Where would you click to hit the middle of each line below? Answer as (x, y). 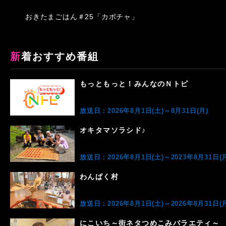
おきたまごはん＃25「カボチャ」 (82, 17)
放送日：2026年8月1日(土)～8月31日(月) (144, 111)
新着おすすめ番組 (60, 56)
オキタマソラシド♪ (113, 130)
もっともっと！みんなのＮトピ (134, 84)
